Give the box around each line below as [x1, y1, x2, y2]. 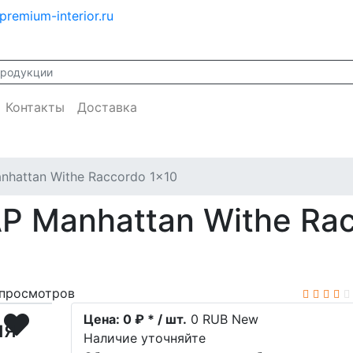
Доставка [77, 99, 137, 115]
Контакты [6, 99, 65, 115]
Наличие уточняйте [84, 330, 206, 346]
